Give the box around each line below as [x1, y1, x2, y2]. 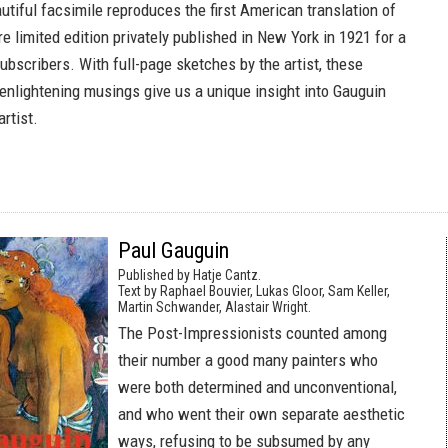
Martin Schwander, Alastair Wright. [118, 299, 311, 315]
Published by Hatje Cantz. [118, 267, 261, 283]
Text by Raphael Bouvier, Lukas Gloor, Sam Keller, [118, 283, 390, 299]
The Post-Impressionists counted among [118, 323, 387, 343]
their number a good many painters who [118, 350, 378, 370]
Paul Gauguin [118, 238, 229, 263]
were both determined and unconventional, [118, 377, 397, 397]
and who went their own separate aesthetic [118, 404, 405, 424]
